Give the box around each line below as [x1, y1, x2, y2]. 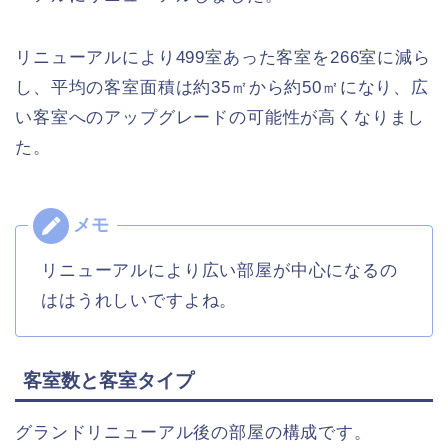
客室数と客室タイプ [23, 369, 194, 391]
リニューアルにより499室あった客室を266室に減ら [15, 47, 431, 67]
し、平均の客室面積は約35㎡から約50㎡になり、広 [15, 77, 429, 97]
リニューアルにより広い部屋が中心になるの [41, 260, 398, 280]
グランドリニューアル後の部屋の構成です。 [15, 422, 372, 442]
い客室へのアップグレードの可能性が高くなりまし [15, 107, 426, 127]
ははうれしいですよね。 [41, 290, 238, 310]
